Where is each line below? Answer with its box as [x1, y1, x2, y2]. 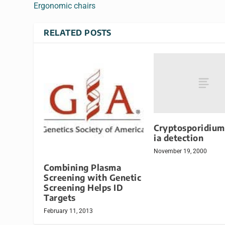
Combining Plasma [44, 162, 122, 173]
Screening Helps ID [44, 182, 124, 193]
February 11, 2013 [44, 207, 93, 215]
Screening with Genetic [44, 172, 142, 183]
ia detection [154, 132, 203, 143]
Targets [44, 192, 76, 203]
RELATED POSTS [44, 27, 111, 38]
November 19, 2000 [154, 147, 207, 155]
